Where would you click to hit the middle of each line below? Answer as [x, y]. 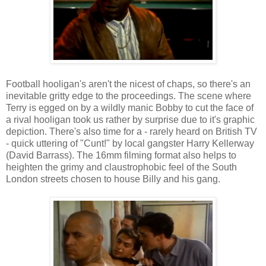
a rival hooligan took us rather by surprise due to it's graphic [130, 120]
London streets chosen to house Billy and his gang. [113, 179]
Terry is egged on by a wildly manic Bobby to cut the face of [130, 108]
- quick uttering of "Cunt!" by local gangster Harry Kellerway [130, 144]
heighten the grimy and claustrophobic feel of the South [121, 167]
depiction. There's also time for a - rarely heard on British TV [132, 132]
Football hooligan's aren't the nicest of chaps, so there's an [128, 84]
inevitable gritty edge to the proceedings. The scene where [129, 96]
